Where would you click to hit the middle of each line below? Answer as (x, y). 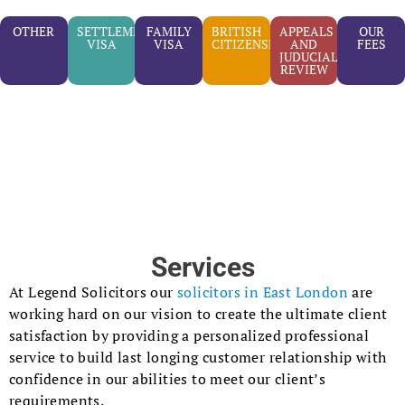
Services (202, 268)
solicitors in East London (263, 292)
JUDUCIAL (308, 57)
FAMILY (169, 32)
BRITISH (237, 32)
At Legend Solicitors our (93, 292)
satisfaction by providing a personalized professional (189, 336)
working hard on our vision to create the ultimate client (198, 314)
